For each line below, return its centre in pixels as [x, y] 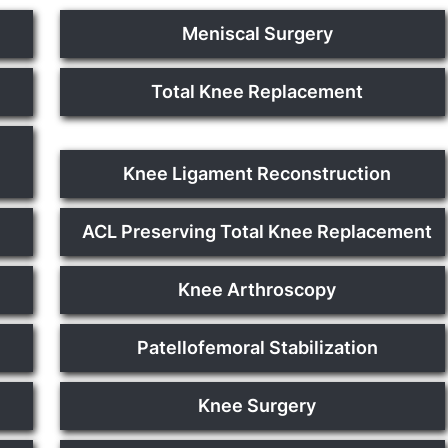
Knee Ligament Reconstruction [257, 173]
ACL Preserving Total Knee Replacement [257, 231]
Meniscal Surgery [257, 33]
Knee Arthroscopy [257, 289]
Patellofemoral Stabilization [257, 347]
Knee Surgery [257, 405]
